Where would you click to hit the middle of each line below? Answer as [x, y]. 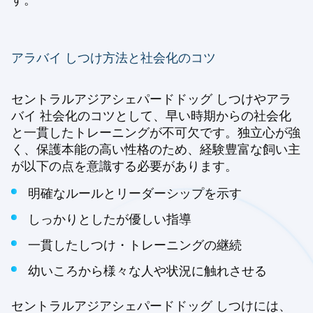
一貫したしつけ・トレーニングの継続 [135, 245]
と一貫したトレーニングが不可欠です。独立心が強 [156, 133]
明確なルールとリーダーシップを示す [135, 194]
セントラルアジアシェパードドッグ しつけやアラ [151, 99]
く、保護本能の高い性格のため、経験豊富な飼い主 [156, 150]
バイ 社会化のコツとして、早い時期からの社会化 [151, 116]
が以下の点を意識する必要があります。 [124, 166]
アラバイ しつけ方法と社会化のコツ [114, 58]
